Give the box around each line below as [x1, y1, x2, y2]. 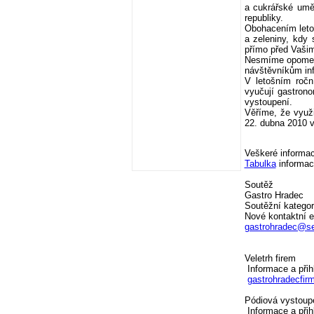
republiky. [244, 12, 283, 23]
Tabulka [244, 158, 276, 170]
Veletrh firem [244, 253, 296, 264]
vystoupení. [244, 96, 292, 107]
